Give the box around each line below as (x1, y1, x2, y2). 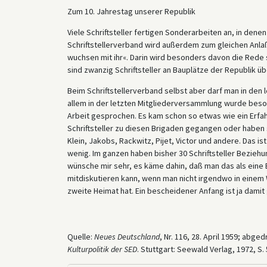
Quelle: (67, 231, 94, 242)
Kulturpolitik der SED (67, 243, 137, 254)
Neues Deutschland (94, 231, 160, 242)
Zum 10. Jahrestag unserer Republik (67, 5, 195, 17)
